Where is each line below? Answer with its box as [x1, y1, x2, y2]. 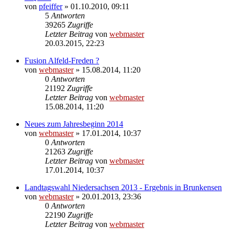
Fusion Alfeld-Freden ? [25, 56, 99, 65]
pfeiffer [39, 2, 62, 11]
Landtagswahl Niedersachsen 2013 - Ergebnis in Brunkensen [25, 182, 222, 192]
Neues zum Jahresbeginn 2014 [25, 119, 123, 128]
